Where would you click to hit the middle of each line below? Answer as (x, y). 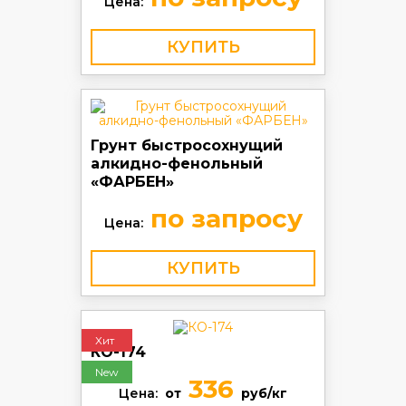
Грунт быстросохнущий (187, 145)
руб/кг (264, 393)
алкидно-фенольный (177, 164)
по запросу (222, 218)
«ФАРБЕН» (132, 182)
